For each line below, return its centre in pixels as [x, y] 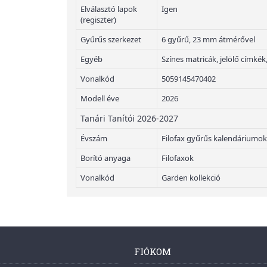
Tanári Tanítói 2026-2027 [129, 118]
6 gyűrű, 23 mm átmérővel [208, 39]
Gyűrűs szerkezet [111, 39]
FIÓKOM [152, 252]
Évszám [94, 138]
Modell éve [100, 98]
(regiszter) [98, 20]
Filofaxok [178, 158]
